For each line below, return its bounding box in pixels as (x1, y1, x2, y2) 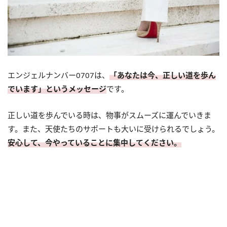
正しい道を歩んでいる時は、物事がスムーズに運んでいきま (8, 109, 211, 120)
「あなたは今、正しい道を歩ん (109, 69, 216, 80)
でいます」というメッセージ (8, 83, 106, 94)
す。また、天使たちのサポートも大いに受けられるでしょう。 (8, 123, 219, 134)
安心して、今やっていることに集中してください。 (8, 137, 181, 147)
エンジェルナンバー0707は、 (8, 69, 109, 80)
